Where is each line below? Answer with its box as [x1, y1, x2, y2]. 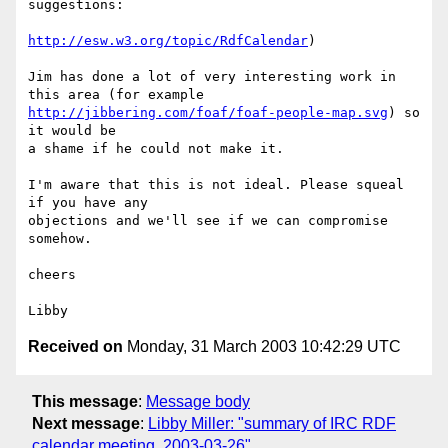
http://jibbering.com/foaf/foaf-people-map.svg [28, 105, 388, 121]
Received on [28, 338, 123, 356]
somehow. [28, 231, 92, 247]
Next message [32, 414, 140, 432]
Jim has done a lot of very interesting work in [28, 69, 396, 85]
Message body [146, 392, 250, 410]
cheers [28, 267, 76, 283]
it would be [28, 123, 116, 139]
